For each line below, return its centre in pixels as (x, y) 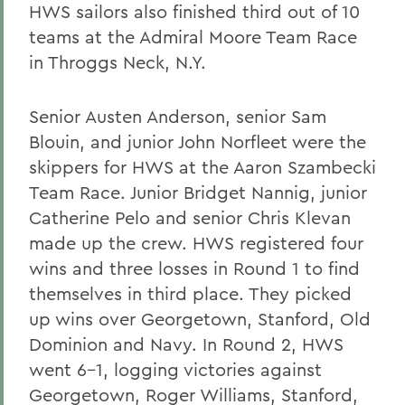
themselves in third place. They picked (190, 293)
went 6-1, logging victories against (175, 369)
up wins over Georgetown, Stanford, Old (200, 319)
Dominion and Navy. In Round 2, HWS (186, 344)
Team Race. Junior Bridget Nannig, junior (198, 192)
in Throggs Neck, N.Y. (118, 62)
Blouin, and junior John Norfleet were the (198, 141)
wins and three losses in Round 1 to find (194, 268)
